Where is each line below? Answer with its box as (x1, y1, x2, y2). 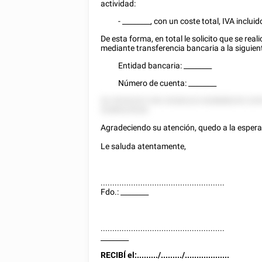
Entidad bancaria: (118, 61, 184, 70)
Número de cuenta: (118, 78, 189, 88)
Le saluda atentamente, (101, 142, 187, 151)
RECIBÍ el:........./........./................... (101, 250, 230, 260)
